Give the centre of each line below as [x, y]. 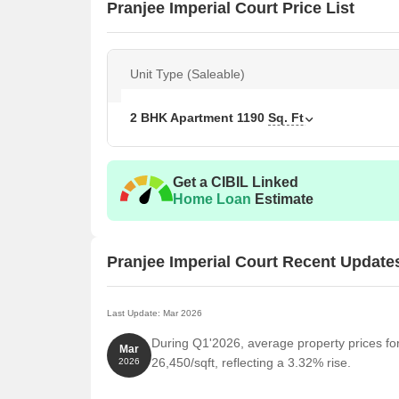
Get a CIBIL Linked [236, 182]
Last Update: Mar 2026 [155, 313]
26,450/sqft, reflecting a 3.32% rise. [251, 362]
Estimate [282, 199]
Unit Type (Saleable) [187, 74]
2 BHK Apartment [183, 118]
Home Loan [212, 199]
